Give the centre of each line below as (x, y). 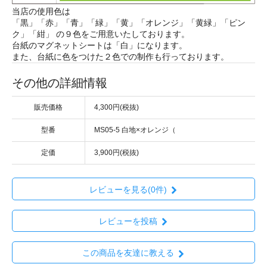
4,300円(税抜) (117, 108)
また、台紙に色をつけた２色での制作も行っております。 (120, 57)
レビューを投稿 (128, 221)
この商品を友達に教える (128, 253)
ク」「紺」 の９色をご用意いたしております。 (101, 34)
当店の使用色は (41, 12)
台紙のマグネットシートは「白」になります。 (100, 46)
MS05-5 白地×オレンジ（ (135, 130)
